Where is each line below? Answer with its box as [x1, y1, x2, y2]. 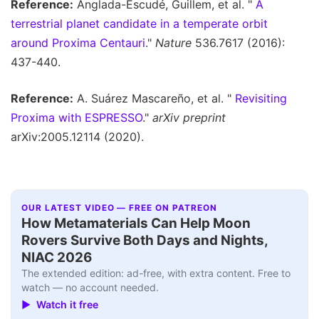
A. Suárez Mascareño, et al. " [73, 91, 235, 106]
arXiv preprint [152, 110, 226, 125]
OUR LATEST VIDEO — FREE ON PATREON [21, 202, 217, 213]
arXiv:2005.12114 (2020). [11, 130, 144, 145]
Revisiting [235, 91, 287, 106]
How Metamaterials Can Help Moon [21, 214, 251, 231]
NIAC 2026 [21, 249, 93, 266]
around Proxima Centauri [11, 36, 145, 51]
